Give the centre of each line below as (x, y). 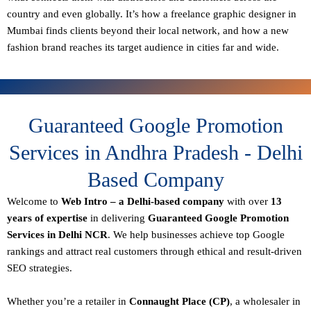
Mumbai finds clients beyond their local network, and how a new (148, 30)
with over (247, 201)
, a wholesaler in (265, 301)
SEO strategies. (40, 268)
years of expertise (47, 218)
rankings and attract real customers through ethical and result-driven (154, 251)
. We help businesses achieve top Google (196, 234)
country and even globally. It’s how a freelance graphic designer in (152, 14)
